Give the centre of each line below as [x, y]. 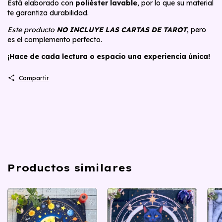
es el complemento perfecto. [55, 39]
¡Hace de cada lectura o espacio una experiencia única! [109, 56]
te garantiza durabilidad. [48, 13]
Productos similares [70, 167]
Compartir [34, 78]
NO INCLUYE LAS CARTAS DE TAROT [122, 29]
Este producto [32, 29]
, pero [196, 29]
